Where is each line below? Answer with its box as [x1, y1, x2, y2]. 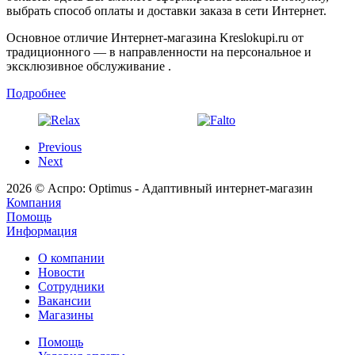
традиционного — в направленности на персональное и [6, 45, 311, 59]
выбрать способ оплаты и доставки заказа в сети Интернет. [6, 4, 326, 17]
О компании [38, 251, 105, 265]
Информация [6, 224, 77, 238]
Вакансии [38, 294, 91, 307]
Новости [38, 265, 85, 279]
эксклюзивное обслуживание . [6, 59, 171, 73]
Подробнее [6, 86, 66, 100]
